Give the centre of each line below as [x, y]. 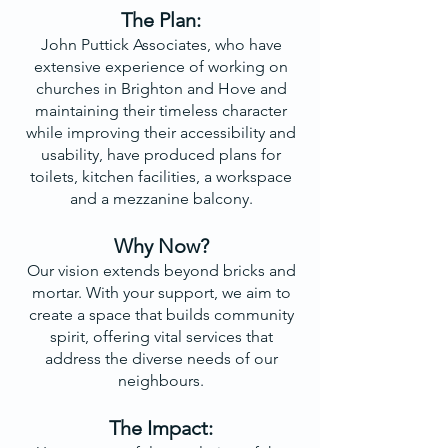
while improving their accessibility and [161, 132]
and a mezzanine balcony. [161, 198]
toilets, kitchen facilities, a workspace [161, 176]
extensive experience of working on [161, 66]
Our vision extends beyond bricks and [161, 270]
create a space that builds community [161, 314]
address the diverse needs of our [161, 358]
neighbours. [161, 380]
